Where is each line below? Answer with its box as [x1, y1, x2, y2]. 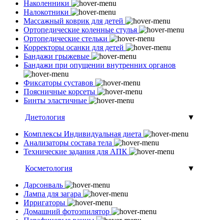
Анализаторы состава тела [24, 138, 114, 147]
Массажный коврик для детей [24, 16, 125, 25]
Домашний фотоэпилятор [24, 207, 111, 216]
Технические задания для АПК [24, 147, 129, 156]
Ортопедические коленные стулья [24, 25, 139, 34]
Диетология [25, 112, 65, 121]
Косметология [25, 164, 73, 172]
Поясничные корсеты [24, 87, 97, 96]
